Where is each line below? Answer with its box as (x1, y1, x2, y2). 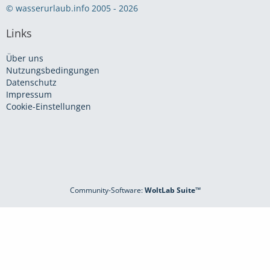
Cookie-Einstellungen (6, 101, 91, 112)
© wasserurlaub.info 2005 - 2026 (6, 2, 138, 14)
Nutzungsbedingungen (6, 64, 99, 76)
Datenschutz (6, 77, 57, 88)
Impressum (6, 89, 52, 100)
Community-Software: (69, 185, 145, 195)
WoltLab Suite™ (144, 185, 201, 195)
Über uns (6, 52, 43, 64)
